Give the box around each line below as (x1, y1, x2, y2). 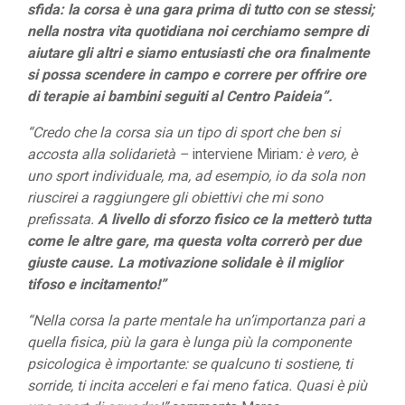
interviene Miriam (193, 144, 298, 165)
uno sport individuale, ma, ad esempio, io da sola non (27, 165, 365, 187)
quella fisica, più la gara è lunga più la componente (27, 332, 351, 353)
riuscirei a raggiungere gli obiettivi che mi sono (27, 187, 323, 209)
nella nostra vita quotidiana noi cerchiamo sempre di (27, 21, 368, 42)
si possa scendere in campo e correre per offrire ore (27, 64, 366, 86)
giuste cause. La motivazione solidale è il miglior (27, 252, 343, 274)
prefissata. (27, 209, 98, 231)
